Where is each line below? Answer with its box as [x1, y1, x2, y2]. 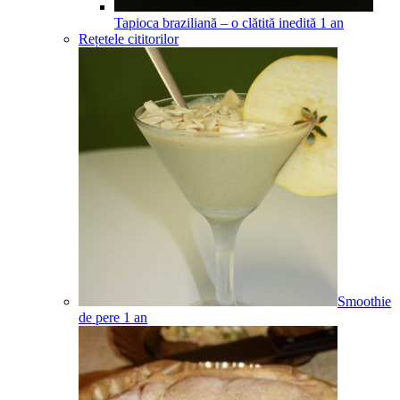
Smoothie [337, 293, 391, 309]
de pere [79, 309, 120, 325]
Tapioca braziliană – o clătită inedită [114, 14, 316, 30]
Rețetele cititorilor [79, 30, 179, 46]
